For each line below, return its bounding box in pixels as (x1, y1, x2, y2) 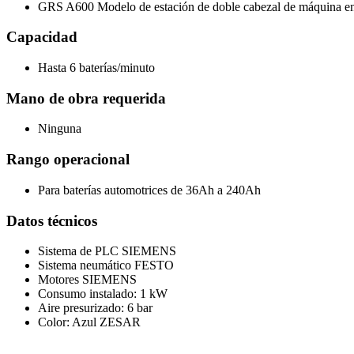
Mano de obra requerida (6, 89, 166, 107)
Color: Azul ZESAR (38, 315, 141, 330)
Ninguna (38, 122, 81, 136)
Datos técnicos (6, 212, 97, 229)
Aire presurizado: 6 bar (38, 301, 153, 315)
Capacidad (6, 28, 77, 46)
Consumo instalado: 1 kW (38, 287, 168, 301)
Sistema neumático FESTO (38, 258, 174, 273)
